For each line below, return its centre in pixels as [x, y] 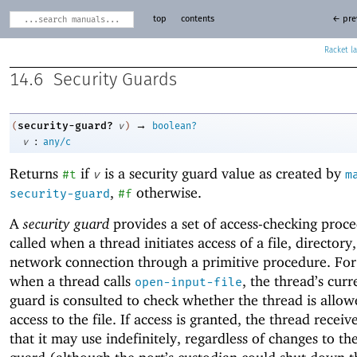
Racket [337, 50]
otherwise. [167, 193]
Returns [36, 174]
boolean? [175, 126]
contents [197, 19]
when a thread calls [72, 280]
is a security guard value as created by [223, 174]
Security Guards [115, 80]
